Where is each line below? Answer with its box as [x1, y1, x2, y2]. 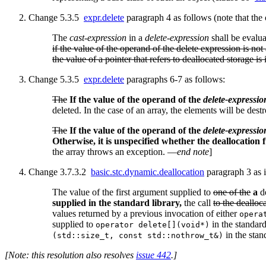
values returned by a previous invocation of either [52, 208, 239, 219]
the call [182, 198, 213, 208]
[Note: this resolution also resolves [5, 250, 136, 261]
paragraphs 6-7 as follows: [124, 74, 225, 85]
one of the [213, 187, 251, 198]
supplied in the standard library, [52, 198, 182, 208]
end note [177, 147, 209, 157]
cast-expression [69, 33, 126, 43]
